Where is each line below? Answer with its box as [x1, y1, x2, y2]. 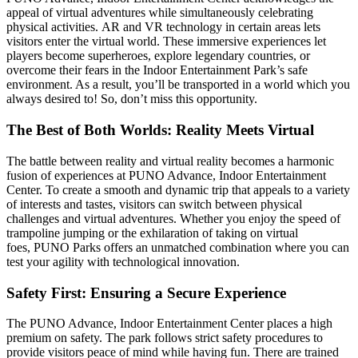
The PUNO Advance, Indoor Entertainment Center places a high [6, 316, 332, 331]
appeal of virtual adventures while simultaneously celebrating [6, 6, 313, 20]
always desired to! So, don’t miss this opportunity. [6, 92, 257, 106]
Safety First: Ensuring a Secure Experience [6, 284, 286, 301]
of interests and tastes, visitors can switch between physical [6, 197, 302, 211]
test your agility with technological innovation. [6, 254, 240, 268]
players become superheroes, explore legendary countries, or [6, 49, 310, 63]
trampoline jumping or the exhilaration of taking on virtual [6, 225, 298, 240]
